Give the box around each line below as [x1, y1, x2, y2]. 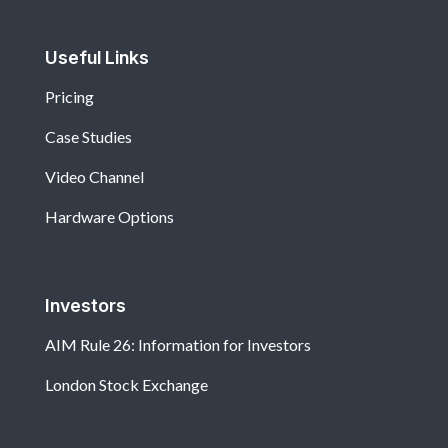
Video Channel [45, 167, 144, 187]
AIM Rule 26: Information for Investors [45, 335, 311, 355]
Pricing [45, 87, 94, 107]
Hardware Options [45, 207, 174, 227]
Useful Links [45, 47, 149, 69]
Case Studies [45, 127, 132, 147]
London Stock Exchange [45, 375, 208, 395]
